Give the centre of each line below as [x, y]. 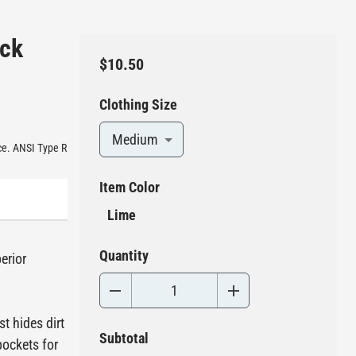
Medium [135, 140]
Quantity [124, 256]
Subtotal [124, 339]
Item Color [130, 188]
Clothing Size [138, 105]
